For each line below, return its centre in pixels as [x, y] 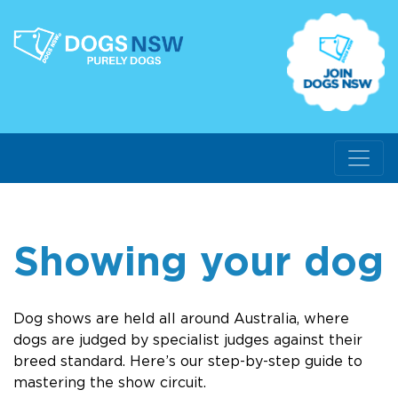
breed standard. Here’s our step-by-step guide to [188, 361]
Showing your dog [199, 260]
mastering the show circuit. [110, 382]
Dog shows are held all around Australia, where [181, 318]
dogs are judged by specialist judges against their [188, 339]
